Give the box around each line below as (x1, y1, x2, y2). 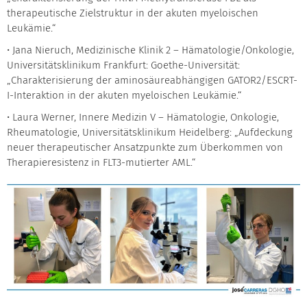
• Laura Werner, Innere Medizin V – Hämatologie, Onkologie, (7, 112, 279, 123)
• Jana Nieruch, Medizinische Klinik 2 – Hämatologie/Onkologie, (7, 45, 294, 56)
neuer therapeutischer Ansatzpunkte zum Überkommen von (7, 143, 283, 153)
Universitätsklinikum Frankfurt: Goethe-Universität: (7, 60, 240, 71)
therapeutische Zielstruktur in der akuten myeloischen (7, 8, 258, 19)
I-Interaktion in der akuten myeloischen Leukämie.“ (7, 90, 242, 101)
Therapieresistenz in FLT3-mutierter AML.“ (7, 158, 196, 168)
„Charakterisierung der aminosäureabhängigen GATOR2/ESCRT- (7, 75, 297, 86)
